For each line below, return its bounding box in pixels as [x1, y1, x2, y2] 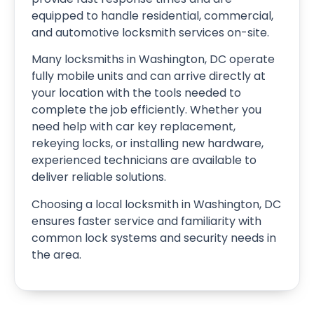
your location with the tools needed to [32, 85, 241, 102]
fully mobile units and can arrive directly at [32, 68, 266, 85]
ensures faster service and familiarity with [32, 212, 261, 229]
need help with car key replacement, [32, 118, 235, 135]
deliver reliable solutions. [32, 169, 166, 186]
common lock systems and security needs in [32, 229, 276, 246]
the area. [32, 246, 81, 263]
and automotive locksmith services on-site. [32, 24, 269, 41]
